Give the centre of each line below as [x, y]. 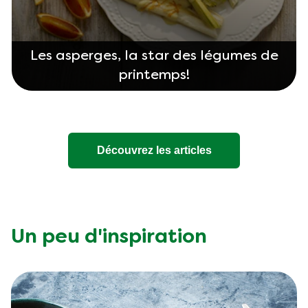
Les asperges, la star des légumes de [154, 57]
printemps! [154, 76]
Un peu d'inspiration [109, 237]
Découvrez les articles [154, 151]
